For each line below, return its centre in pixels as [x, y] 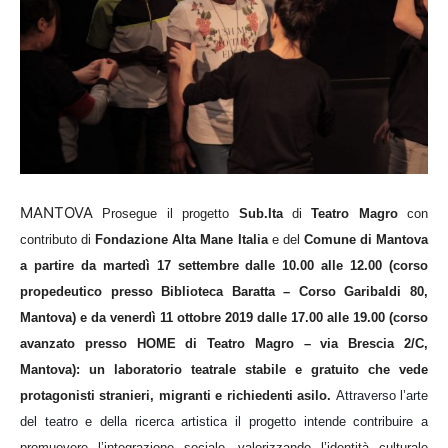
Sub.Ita [260, 213]
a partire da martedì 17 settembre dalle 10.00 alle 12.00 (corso [224, 265]
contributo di [58, 239]
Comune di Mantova [366, 239]
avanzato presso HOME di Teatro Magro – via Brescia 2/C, [224, 343]
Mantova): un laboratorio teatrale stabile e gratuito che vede [224, 369]
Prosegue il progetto [170, 213]
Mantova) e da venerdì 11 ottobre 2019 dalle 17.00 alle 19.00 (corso [224, 317]
